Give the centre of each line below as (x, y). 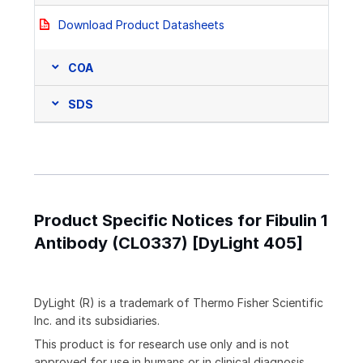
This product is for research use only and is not (162, 344)
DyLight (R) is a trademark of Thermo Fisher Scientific (179, 303)
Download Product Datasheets (141, 25)
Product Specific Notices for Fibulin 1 (181, 221)
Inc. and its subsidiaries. (97, 321)
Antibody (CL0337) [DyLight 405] (169, 243)
